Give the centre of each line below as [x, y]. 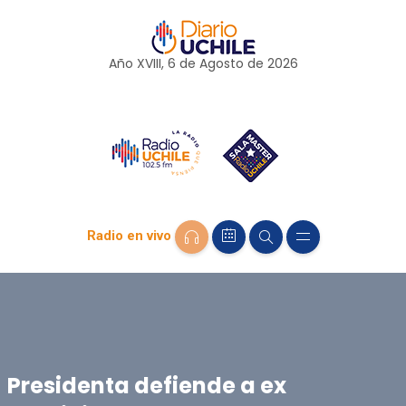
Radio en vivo [129, 236]
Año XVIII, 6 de [154, 63]
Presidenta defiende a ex [146, 385]
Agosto [221, 63]
